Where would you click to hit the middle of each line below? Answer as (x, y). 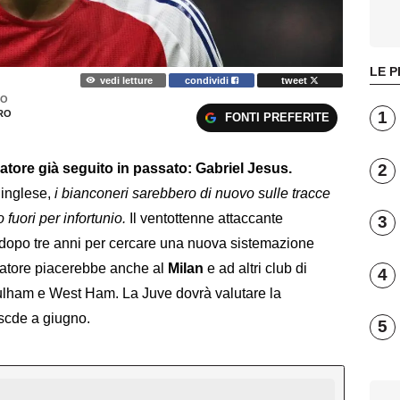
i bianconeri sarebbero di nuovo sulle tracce (191, 194)
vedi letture (126, 80)
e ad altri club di (255, 269)
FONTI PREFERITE (277, 118)
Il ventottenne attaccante (204, 219)
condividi (208, 80)
